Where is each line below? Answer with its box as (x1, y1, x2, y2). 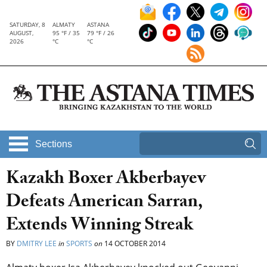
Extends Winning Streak (6, 212, 193, 243)
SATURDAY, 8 (10, 20, 45, 29)
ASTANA (86, 20, 109, 29)
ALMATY (52, 20, 75, 29)
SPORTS (66, 238, 92, 249)
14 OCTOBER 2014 (103, 238, 166, 249)
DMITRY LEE (17, 238, 57, 249)
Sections (35, 139, 72, 150)
